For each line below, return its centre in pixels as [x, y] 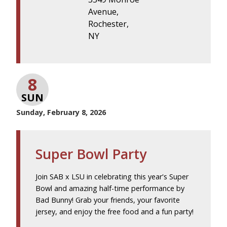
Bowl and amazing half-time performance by [110, 188]
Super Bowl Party [91, 154]
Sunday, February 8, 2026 [61, 112]
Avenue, [104, 12]
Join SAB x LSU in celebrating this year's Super [112, 177]
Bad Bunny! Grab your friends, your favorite [108, 200]
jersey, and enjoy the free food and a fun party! [115, 212]
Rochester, [109, 24]
